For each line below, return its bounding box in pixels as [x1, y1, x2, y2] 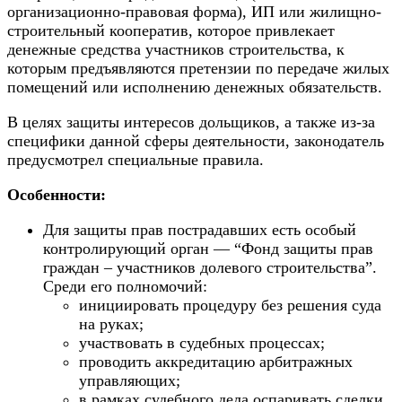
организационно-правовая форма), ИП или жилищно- [7, 2, 381, 21]
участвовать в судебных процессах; [79, 333, 325, 352]
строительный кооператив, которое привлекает [7, 21, 335, 39]
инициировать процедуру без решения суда [79, 295, 381, 314]
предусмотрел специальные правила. [7, 150, 264, 169]
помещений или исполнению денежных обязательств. [7, 77, 382, 96]
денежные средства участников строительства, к [7, 39, 345, 58]
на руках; [79, 314, 144, 333]
